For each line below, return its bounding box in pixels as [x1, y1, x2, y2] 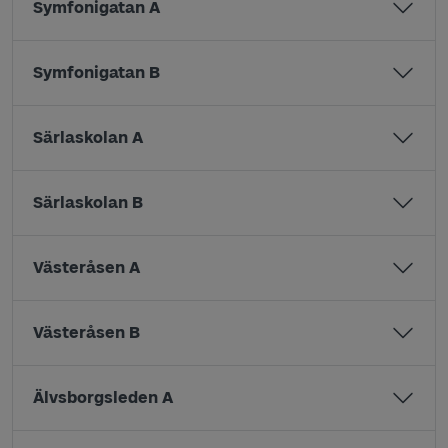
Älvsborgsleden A [33, 388, 173, 407]
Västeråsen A [33, 258, 140, 277]
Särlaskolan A [33, 128, 143, 147]
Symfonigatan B [33, 63, 160, 82]
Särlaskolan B [33, 193, 143, 212]
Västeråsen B [33, 323, 140, 342]
